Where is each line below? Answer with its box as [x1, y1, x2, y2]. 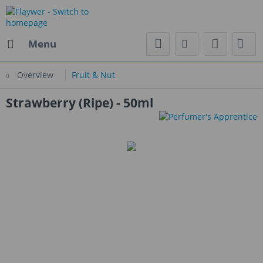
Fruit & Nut [72, 69, 115, 80]
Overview [17, 69, 53, 80]
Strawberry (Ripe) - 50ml [6, 95, 153, 111]
